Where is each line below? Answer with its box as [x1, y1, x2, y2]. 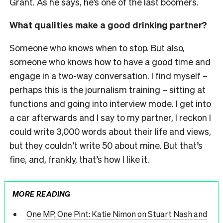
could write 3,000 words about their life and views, [9, 125, 211, 137]
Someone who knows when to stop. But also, [9, 42, 185, 54]
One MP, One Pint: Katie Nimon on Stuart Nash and [26, 208, 207, 219]
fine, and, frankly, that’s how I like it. [9, 153, 149, 165]
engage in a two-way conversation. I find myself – [9, 70, 208, 82]
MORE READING [12, 189, 71, 199]
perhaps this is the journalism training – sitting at [9, 84, 206, 96]
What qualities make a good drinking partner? [9, 19, 207, 31]
